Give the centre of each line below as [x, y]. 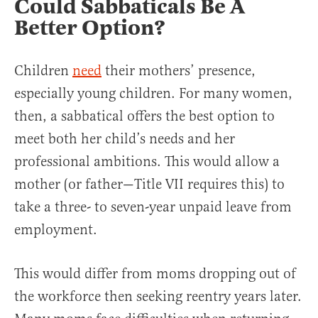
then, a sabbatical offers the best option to [144, 116]
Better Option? [90, 28]
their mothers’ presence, [179, 71]
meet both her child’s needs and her [125, 139]
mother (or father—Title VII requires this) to [149, 185]
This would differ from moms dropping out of [155, 274]
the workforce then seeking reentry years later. [158, 297]
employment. [56, 230]
